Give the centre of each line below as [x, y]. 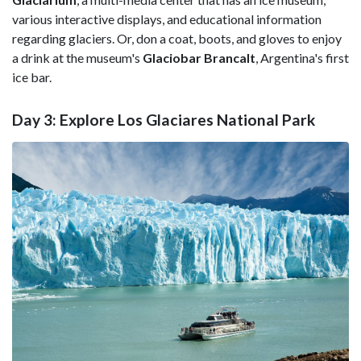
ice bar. [32, 77]
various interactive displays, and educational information [167, 19]
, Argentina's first [302, 57]
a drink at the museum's [77, 57]
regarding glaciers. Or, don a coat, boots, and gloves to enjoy [177, 38]
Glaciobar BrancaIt [199, 57]
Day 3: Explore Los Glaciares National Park [164, 120]
